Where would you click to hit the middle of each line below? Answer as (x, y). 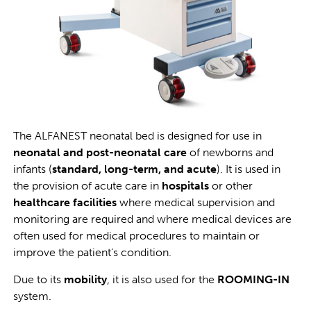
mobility (85, 279)
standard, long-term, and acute (134, 169)
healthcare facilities (65, 203)
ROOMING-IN (253, 279)
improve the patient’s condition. (92, 253)
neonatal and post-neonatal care (100, 153)
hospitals (185, 186)
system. (32, 296)
